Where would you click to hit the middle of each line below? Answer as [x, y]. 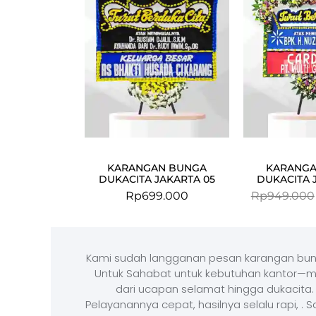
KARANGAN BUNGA [157, 168]
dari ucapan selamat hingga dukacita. [214, 288]
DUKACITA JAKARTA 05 [157, 179]
